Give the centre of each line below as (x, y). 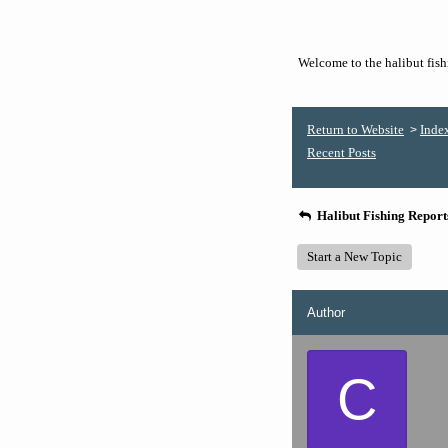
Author (326, 312)
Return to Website (355, 129)
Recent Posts (341, 152)
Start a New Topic (354, 256)
